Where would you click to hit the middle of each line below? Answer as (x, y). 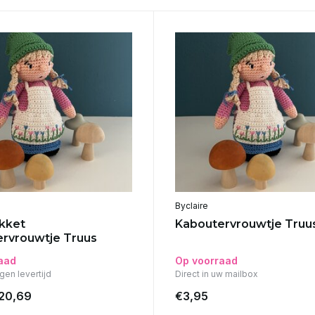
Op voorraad (206, 261)
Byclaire (191, 206)
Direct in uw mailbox (216, 274)
